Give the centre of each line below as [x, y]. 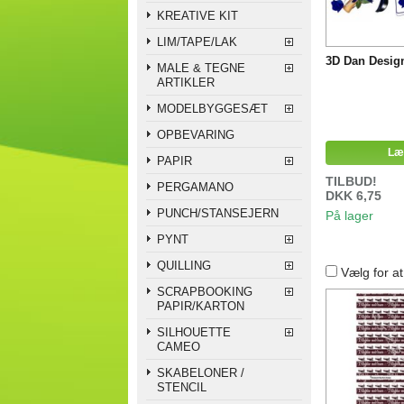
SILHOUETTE [194, 332]
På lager [350, 215]
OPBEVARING [196, 134]
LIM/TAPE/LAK [197, 41]
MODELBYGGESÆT [212, 108]
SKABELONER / [201, 372]
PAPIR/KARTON [201, 306]
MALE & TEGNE [201, 68]
